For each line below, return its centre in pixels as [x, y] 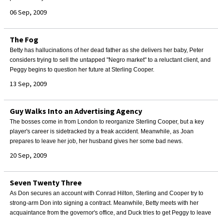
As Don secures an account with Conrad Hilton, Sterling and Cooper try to [107, 193]
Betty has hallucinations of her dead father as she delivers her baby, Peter [107, 50]
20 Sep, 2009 [28, 155]
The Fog [24, 39]
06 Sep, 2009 [28, 12]
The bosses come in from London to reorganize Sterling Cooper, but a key [107, 122]
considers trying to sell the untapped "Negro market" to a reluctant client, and [110, 60]
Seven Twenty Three [46, 182]
